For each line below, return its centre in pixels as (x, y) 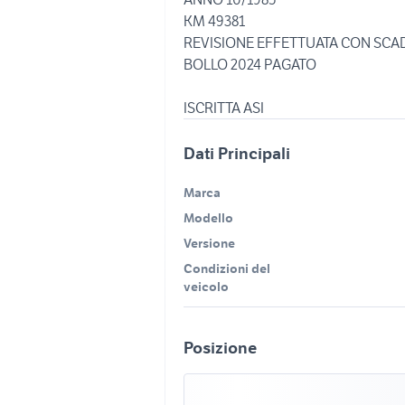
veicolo (206, 287)
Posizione (220, 348)
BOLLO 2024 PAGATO (250, 64)
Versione (209, 243)
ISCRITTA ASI (224, 108)
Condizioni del (227, 268)
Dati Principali (237, 153)
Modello (208, 218)
